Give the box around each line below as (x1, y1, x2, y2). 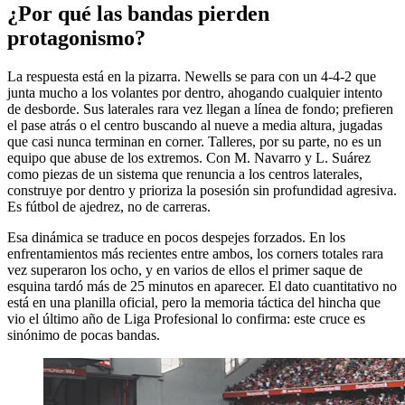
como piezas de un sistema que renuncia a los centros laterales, (7, 165, 363, 182)
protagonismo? (7, 25, 146, 50)
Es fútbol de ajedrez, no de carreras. (7, 198, 211, 214)
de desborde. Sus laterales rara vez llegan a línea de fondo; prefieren (7, 100, 393, 117)
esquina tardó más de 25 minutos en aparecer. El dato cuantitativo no (7, 278, 397, 294)
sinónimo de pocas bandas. (7, 326, 160, 343)
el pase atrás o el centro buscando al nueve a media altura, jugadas (7, 117, 382, 133)
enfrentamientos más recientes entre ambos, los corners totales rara (7, 245, 383, 261)
